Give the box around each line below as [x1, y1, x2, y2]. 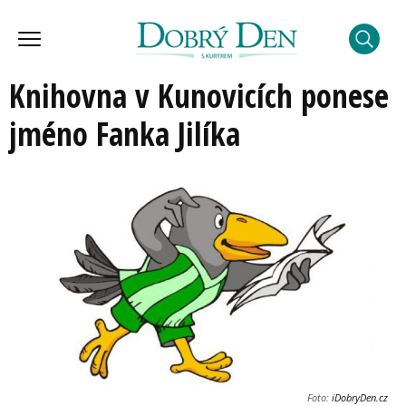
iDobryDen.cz [329, 390, 388, 404]
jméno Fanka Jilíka [9, 112, 240, 155]
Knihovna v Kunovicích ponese [9, 74, 389, 117]
